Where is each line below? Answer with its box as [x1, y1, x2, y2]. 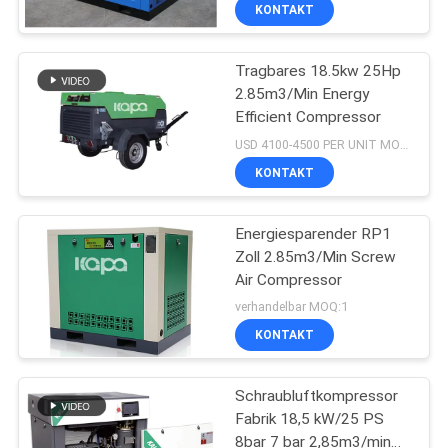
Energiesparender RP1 [235, 224, 392, 243]
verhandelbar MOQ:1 [235, 299, 349, 315]
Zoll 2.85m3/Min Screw [235, 247, 397, 266]
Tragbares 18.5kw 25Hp [235, 61, 402, 80]
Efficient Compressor [235, 107, 382, 126]
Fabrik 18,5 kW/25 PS [235, 410, 385, 429]
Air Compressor [235, 270, 343, 289]
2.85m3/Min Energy [235, 84, 370, 103]
